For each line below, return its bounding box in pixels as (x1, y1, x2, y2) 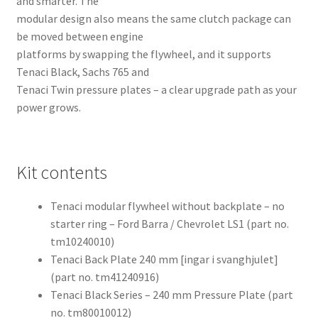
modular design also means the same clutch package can (16, 11, 291, 26)
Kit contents (16, 161, 107, 185)
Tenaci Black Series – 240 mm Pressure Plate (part (50, 287, 293, 302)
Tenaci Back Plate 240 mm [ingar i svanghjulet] (50, 252, 278, 267)
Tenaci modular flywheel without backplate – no (50, 199, 285, 214)
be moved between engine (16, 28, 143, 43)
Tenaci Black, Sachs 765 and (16, 64, 149, 79)
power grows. (16, 99, 81, 114)
